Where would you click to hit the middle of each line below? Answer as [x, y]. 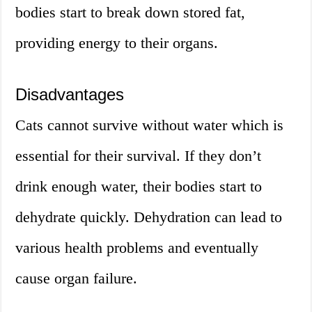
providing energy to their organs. [117, 43]
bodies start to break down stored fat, [131, 13]
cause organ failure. [77, 279]
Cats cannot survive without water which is [150, 125]
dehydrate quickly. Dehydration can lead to [149, 217]
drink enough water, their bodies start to [139, 187]
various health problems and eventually [137, 248]
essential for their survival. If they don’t [139, 156]
